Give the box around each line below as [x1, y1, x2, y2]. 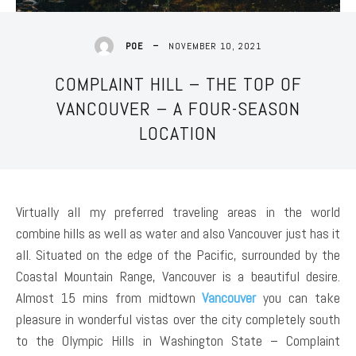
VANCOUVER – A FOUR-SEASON [56, 95, 300, 121]
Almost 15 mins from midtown [16, 288, 203, 307]
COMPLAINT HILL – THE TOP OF [54, 71, 302, 96]
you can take [256, 288, 340, 307]
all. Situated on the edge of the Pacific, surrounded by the [16, 245, 340, 264]
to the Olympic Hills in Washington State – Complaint [16, 331, 340, 350]
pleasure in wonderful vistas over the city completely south [16, 309, 340, 328]
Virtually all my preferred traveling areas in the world [16, 202, 340, 221]
